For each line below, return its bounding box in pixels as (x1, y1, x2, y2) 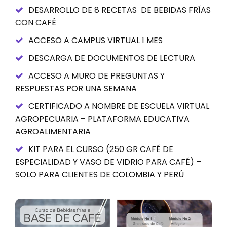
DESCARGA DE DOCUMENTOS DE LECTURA (28, 52, 195, 64)
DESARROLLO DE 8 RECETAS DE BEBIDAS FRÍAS (28, 4, 211, 16)
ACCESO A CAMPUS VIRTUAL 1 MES (28, 34, 163, 46)
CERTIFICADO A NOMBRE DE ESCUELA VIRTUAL (28, 100, 209, 112)
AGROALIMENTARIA (15, 125, 91, 137)
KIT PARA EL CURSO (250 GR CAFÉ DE (28, 143, 173, 155)
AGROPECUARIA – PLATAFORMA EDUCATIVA (15, 112, 190, 125)
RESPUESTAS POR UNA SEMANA (15, 82, 137, 94)
